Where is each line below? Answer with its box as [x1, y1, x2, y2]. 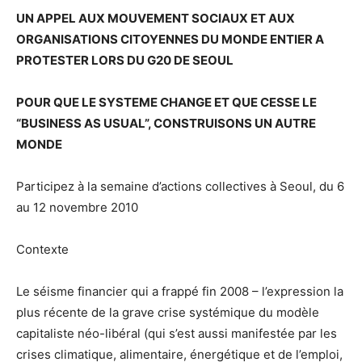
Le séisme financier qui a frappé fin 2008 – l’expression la [16, 284, 343, 300]
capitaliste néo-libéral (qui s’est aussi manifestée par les [16, 326, 337, 342]
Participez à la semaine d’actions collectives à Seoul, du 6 [16, 179, 344, 195]
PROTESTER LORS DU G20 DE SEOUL [16, 53, 234, 69]
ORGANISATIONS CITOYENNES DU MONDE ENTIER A [16, 32, 324, 48]
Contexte [16, 242, 69, 258]
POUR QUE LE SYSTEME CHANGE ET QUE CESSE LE [16, 95, 317, 111]
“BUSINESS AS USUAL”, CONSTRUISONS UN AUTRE [16, 116, 316, 132]
